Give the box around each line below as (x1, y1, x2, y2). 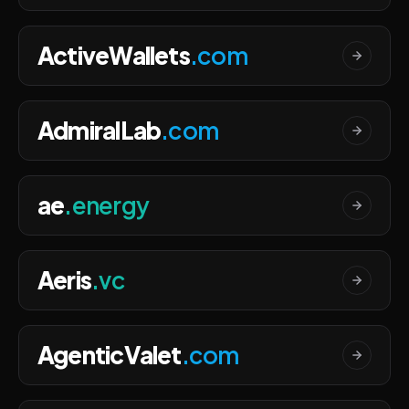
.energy (64, 190, 149, 220)
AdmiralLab (37, 115, 162, 145)
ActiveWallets (37, 40, 190, 70)
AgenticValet (37, 340, 182, 370)
